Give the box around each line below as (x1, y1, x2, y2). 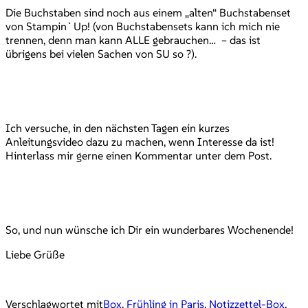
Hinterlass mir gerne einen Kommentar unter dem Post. (5, 148, 272, 162)
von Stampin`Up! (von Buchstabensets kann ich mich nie (5, 19, 280, 33)
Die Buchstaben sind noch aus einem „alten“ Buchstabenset (5, 5, 291, 19)
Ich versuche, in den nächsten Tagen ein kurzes (5, 120, 230, 135)
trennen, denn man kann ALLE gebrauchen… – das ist (5, 32, 261, 47)
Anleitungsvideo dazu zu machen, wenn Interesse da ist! (5, 134, 274, 148)
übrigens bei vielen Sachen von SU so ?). (5, 46, 197, 60)
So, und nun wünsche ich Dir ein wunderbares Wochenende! (5, 222, 294, 236)
